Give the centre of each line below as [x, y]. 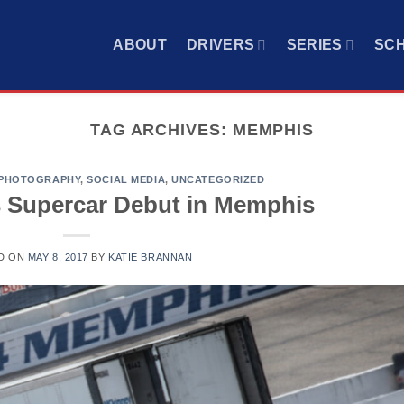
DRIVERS [220, 45]
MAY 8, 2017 [58, 257]
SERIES [314, 45]
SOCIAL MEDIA [126, 180]
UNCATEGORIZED [218, 180]
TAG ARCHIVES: [161, 129]
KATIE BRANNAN [151, 257]
